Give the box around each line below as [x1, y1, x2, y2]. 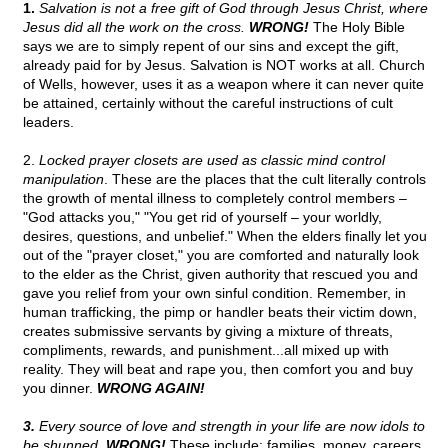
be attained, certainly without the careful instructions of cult [23, 95, 393, 112]
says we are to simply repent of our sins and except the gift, [23, 38, 399, 55]
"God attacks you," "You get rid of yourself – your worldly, [23, 209, 382, 226]
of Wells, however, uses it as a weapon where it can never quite [23, 76, 424, 93]
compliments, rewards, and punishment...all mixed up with [23, 342, 389, 359]
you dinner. [23, 380, 97, 397]
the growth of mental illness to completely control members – [23, 190, 407, 207]
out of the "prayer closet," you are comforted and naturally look [23, 247, 419, 264]
